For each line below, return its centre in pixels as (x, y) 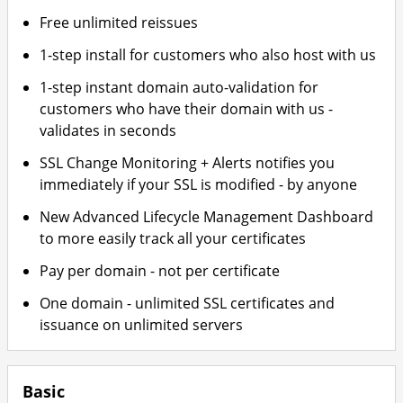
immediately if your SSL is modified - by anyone (199, 184)
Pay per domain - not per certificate (160, 271)
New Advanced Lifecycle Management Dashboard (207, 217)
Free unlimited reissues (119, 22)
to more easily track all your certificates (173, 238)
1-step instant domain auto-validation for (179, 87)
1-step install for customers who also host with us (208, 55)
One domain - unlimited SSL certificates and (188, 303)
